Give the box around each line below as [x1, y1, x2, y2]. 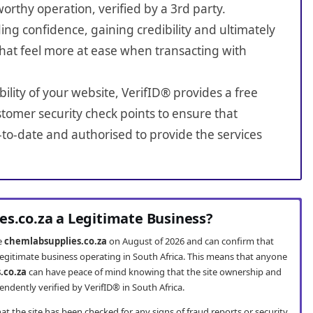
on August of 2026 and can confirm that [107, 235, 275, 248]
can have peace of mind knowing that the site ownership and [27, 265, 282, 279]
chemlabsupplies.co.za [4, 235, 108, 248]
